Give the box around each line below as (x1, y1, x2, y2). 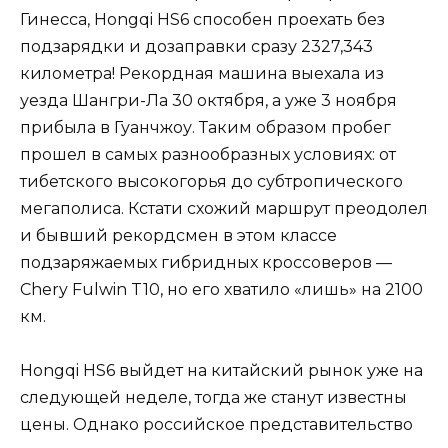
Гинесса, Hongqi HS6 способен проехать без (20, 10, 385, 30)
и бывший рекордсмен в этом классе (20, 226, 337, 246)
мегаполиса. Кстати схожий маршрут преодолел (20, 199, 428, 219)
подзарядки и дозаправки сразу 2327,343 (20, 37, 373, 57)
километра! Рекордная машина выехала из (20, 64, 384, 84)
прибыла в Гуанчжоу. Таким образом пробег (20, 118, 391, 138)
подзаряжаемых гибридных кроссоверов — (20, 253, 392, 273)
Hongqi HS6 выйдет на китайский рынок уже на (20, 361, 423, 381)
